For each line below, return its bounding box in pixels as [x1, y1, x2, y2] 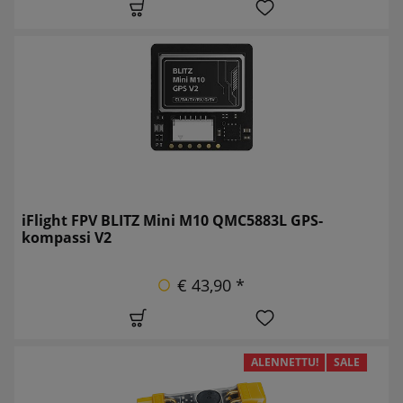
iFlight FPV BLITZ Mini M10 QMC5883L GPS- [22, 210, 323, 230]
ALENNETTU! [250, 354, 318, 370]
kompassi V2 [22, 227, 112, 247]
